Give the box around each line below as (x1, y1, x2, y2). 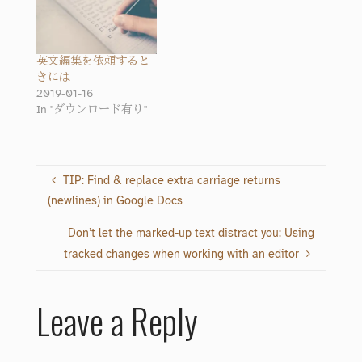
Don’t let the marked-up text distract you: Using (67, 227, 314, 240)
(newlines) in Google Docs (48, 196, 183, 208)
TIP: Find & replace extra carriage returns (62, 175, 280, 188)
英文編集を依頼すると (36, 55, 149, 68)
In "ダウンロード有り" (36, 103, 147, 116)
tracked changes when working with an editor (64, 248, 300, 261)
